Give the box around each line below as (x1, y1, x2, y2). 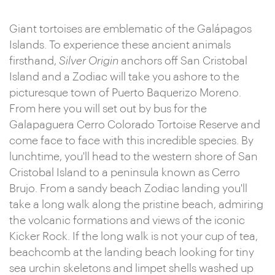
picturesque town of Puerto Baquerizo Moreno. (9, 87, 241, 98)
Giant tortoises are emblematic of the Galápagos (9, 23, 252, 34)
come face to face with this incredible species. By (9, 135, 254, 146)
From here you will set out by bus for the (9, 103, 207, 114)
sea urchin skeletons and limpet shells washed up (9, 263, 254, 274)
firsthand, (9, 55, 59, 66)
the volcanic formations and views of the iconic (9, 215, 245, 226)
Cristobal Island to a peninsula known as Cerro (9, 167, 240, 178)
